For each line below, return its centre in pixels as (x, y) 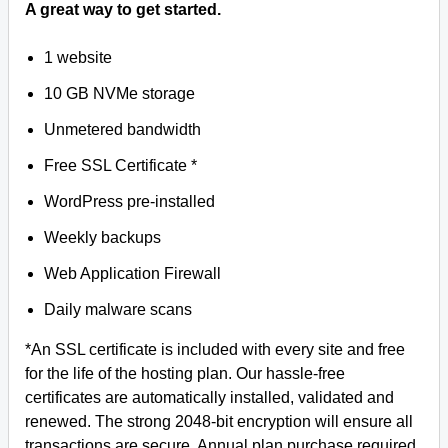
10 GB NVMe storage (120, 93)
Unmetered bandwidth (123, 129)
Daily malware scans (118, 309)
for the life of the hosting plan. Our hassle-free (185, 373)
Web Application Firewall (133, 273)
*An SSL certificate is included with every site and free (215, 349)
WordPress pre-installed (130, 201)
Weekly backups (103, 237)
